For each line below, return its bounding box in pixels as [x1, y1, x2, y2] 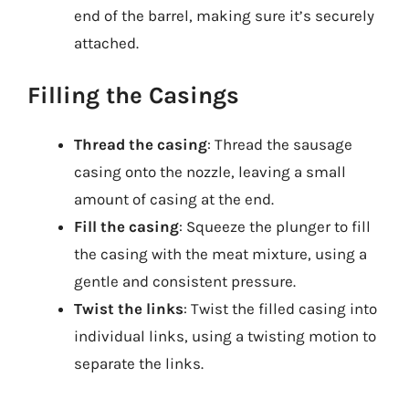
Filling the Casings [27, 81, 239, 110]
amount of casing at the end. [74, 190, 274, 208]
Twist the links [74, 299, 184, 318]
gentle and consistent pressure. [74, 272, 296, 290]
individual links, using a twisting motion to [74, 327, 376, 345]
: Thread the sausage [207, 135, 352, 153]
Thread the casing [74, 135, 207, 153]
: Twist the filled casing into [184, 299, 377, 318]
